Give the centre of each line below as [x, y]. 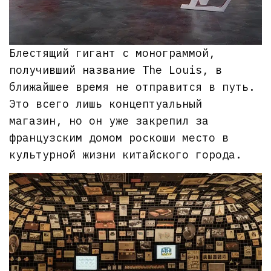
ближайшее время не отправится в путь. [132, 87]
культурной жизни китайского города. [126, 154]
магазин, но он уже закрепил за [109, 120]
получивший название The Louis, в [116, 70]
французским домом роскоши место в [119, 137]
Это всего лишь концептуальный [106, 103]
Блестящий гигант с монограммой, [113, 53]
